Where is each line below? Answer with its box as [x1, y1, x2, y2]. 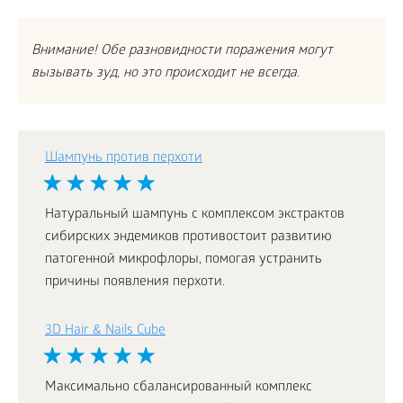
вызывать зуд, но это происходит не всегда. [31, 66, 300, 83]
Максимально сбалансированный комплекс [45, 380, 312, 397]
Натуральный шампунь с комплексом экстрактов [45, 207, 345, 224]
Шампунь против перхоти [45, 150, 202, 167]
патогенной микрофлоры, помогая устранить [45, 252, 322, 269]
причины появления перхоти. [45, 274, 225, 291]
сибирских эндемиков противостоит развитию [45, 229, 332, 246]
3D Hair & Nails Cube [45, 323, 166, 340]
